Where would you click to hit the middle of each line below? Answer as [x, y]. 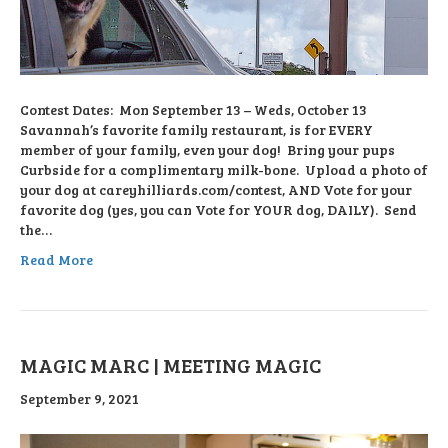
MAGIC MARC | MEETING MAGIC [170, 365]
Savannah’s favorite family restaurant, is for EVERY [196, 130]
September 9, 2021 [79, 399]
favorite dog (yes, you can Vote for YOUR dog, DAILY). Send [218, 210]
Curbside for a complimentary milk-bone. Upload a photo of [224, 170]
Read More [56, 260]
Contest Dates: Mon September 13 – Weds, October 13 [193, 110]
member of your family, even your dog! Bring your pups [207, 150]
